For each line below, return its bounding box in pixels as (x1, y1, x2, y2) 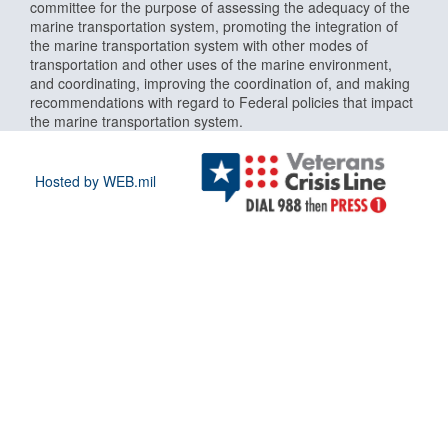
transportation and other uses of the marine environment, (30, 53, 392, 74)
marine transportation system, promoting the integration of (30, 15, 398, 36)
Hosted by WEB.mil (35, 170, 157, 191)
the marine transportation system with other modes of (30, 34, 368, 55)
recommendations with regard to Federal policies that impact (30, 91, 413, 112)
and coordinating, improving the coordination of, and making (30, 72, 410, 93)
